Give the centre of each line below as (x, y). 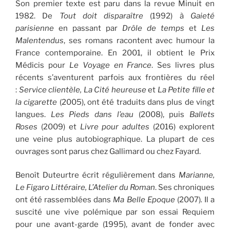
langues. (33, 114)
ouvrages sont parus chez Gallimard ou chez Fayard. (108, 151)
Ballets (202, 114)
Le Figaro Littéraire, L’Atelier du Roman (85, 187)
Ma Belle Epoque (144, 200)
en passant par (88, 28)
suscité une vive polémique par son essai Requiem (115, 212)
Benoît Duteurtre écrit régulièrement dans (97, 175)
